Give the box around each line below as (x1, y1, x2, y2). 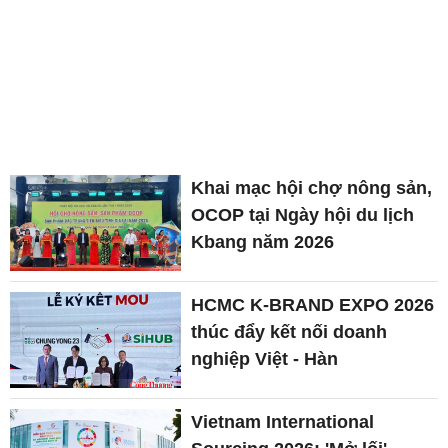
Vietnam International (191, 412, 375, 433)
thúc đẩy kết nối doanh (191, 321, 388, 342)
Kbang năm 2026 (191, 231, 335, 252)
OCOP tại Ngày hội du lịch (191, 204, 415, 225)
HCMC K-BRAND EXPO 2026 (191, 294, 435, 315)
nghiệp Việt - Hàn (191, 348, 339, 369)
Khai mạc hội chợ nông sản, (191, 177, 433, 198)
